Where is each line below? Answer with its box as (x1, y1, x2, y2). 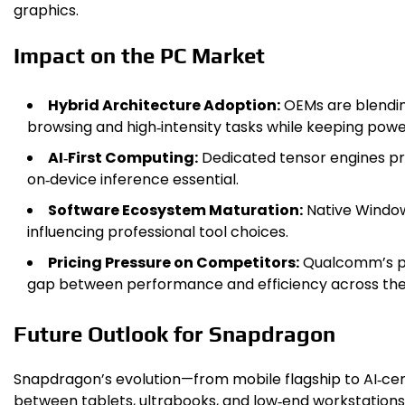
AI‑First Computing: (48, 147, 198, 169)
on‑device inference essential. (27, 169, 239, 191)
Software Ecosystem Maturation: (48, 200, 303, 221)
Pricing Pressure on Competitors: (48, 252, 299, 274)
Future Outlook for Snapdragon (14, 322, 335, 347)
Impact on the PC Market (14, 43, 265, 69)
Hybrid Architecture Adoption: (48, 95, 280, 117)
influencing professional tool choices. (27, 221, 288, 243)
